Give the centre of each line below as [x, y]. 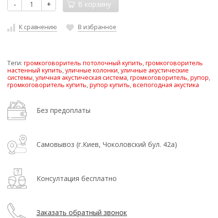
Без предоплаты [64, 110]
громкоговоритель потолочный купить [83, 63]
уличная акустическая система [81, 77]
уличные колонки [91, 70]
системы [20, 77]
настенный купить [35, 70]
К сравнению [38, 27]
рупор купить [110, 85]
